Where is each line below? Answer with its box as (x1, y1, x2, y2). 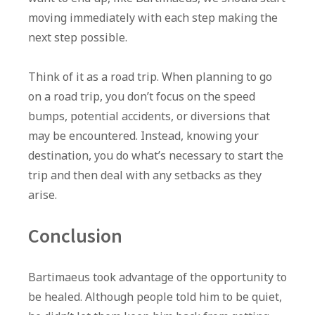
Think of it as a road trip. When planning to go (28, 69, 272, 85)
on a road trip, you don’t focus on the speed (28, 89, 255, 105)
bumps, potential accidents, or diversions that (28, 108, 270, 124)
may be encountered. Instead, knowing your (28, 128, 259, 144)
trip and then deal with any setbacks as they (28, 167, 262, 184)
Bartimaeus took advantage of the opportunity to (28, 269, 287, 285)
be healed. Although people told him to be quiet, (28, 289, 282, 305)
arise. (28, 187, 60, 203)
